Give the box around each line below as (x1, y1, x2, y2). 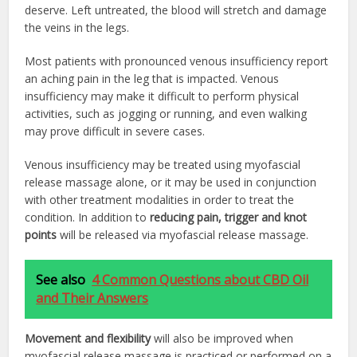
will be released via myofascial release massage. (57, 226, 309, 242)
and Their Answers (36, 288, 149, 307)
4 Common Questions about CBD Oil (92, 270, 309, 288)
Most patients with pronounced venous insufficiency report (25, 53, 329, 69)
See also (36, 270, 86, 288)
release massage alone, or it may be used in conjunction (25, 174, 317, 190)
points (25, 226, 57, 242)
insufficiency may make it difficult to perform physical (25, 88, 300, 104)
